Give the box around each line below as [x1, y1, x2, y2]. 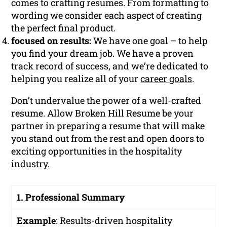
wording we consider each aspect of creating [11, 9, 202, 22]
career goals [140, 72, 193, 85]
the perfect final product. [11, 22, 116, 34]
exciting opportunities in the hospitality [11, 145, 182, 158]
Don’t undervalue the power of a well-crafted [11, 94, 202, 107]
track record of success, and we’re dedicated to [11, 60, 209, 72]
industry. [11, 158, 50, 170]
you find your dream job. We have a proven [11, 47, 194, 60]
